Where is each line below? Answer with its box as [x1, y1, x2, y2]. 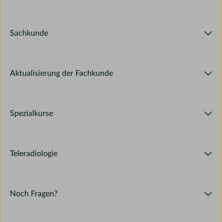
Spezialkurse [10, 109, 54, 117]
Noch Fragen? [10, 189, 58, 198]
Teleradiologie [10, 149, 58, 158]
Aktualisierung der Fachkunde [10, 69, 113, 77]
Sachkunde [10, 29, 49, 37]
